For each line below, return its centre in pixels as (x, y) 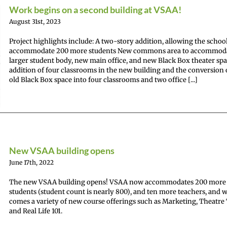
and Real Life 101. (36, 211)
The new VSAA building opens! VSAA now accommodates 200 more (118, 182)
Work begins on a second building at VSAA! (95, 10)
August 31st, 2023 (35, 22)
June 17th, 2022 (31, 162)
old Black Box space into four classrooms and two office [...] (103, 80)
